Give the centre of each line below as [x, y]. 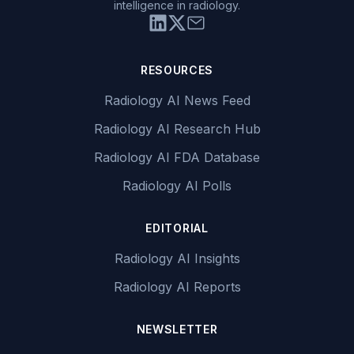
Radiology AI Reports [177, 287]
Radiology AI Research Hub [177, 129]
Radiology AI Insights [177, 258]
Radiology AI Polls [177, 186]
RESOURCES [177, 70]
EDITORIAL [177, 228]
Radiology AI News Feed [177, 100]
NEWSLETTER [177, 329]
